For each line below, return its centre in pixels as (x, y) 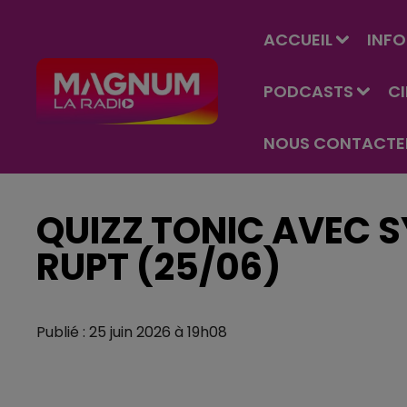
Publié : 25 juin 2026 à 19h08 (132, 332)
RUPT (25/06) (159, 267)
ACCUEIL (298, 40)
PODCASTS (308, 91)
